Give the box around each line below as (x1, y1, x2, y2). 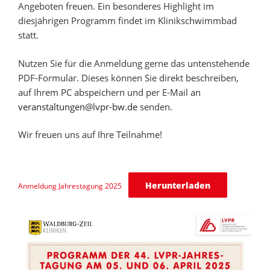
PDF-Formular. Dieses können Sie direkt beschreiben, (18, 71, 239, 84)
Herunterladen (145, 179, 210, 191)
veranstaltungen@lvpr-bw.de (18, 100, 137, 113)
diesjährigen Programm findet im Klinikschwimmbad (18, 14, 237, 27)
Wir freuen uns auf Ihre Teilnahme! (18, 128, 162, 141)
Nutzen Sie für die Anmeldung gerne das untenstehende (18, 57, 250, 69)
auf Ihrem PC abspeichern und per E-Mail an (18, 86, 201, 98)
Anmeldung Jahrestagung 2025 (18, 180, 122, 191)
